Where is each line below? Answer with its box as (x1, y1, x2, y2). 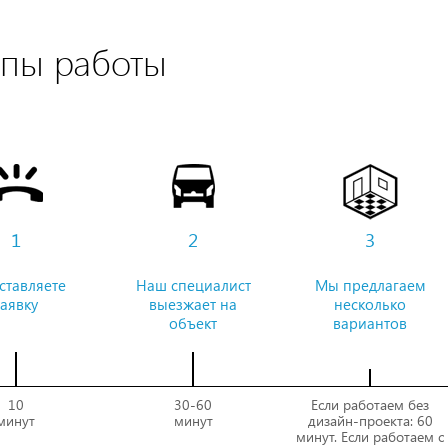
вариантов (333, 313, 408, 334)
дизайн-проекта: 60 (307, 411, 433, 431)
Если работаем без (311, 395, 430, 415)
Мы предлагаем (314, 275, 426, 296)
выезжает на (149, 294, 238, 315)
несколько (334, 294, 407, 315)
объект (169, 313, 218, 334)
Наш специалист (135, 275, 251, 296)
